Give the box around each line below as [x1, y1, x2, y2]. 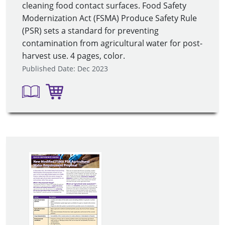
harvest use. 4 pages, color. [22, 50, 125, 61]
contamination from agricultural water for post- [22, 37, 202, 49]
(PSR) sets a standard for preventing [22, 25, 159, 36]
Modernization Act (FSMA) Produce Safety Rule [22, 12, 197, 24]
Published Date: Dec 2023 [22, 63, 108, 73]
